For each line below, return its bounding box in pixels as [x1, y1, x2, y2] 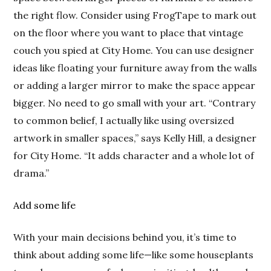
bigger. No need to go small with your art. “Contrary [13, 97, 256, 109]
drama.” [13, 167, 50, 180]
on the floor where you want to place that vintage [13, 27, 244, 39]
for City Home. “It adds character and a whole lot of [13, 149, 255, 162]
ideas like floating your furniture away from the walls [13, 62, 258, 74]
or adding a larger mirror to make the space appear [13, 79, 256, 92]
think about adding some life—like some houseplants [13, 249, 254, 261]
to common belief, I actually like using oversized [13, 114, 235, 127]
